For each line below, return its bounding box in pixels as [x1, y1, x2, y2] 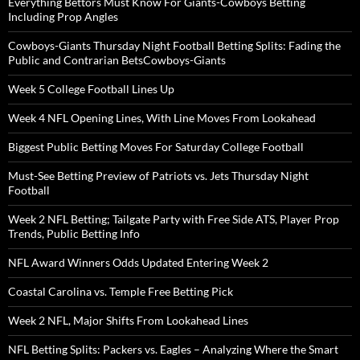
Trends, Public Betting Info [8, 227, 140, 241]
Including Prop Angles [8, 10, 118, 24]
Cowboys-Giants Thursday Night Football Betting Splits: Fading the [8, 39, 341, 53]
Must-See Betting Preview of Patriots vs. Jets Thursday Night [8, 169, 309, 183]
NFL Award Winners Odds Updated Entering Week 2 [8, 256, 268, 270]
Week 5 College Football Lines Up [8, 82, 174, 96]
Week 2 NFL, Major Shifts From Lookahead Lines [8, 313, 248, 328]
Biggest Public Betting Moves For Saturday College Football [8, 140, 304, 154]
